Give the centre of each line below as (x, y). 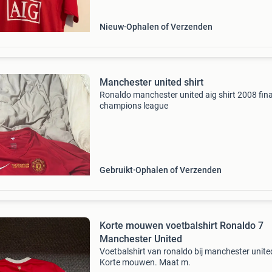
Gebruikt (116, 170)
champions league (134, 106)
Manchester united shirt (151, 82)
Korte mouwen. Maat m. (145, 262)
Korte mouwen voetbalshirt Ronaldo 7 (181, 226)
